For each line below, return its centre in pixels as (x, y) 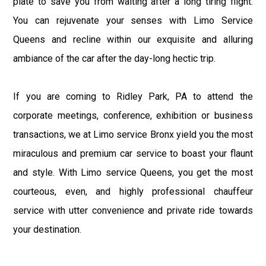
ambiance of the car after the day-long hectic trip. (115, 58)
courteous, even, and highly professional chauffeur (133, 191)
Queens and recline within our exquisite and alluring (133, 39)
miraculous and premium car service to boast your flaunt (133, 153)
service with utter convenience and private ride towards (133, 210)
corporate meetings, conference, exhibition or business (133, 115)
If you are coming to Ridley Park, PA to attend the (133, 96)
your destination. (47, 229)
